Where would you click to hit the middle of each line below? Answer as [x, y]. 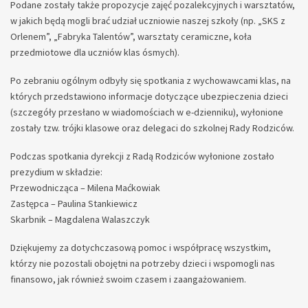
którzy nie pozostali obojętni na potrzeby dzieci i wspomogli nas [143, 264]
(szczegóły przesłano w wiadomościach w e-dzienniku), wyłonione [147, 112]
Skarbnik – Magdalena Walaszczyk [80, 220]
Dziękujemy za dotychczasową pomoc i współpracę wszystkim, [141, 248]
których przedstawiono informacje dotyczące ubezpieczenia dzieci [149, 97]
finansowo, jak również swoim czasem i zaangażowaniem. [128, 279]
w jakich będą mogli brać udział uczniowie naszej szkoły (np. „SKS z [148, 20]
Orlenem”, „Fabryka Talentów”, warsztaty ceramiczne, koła [131, 36]
